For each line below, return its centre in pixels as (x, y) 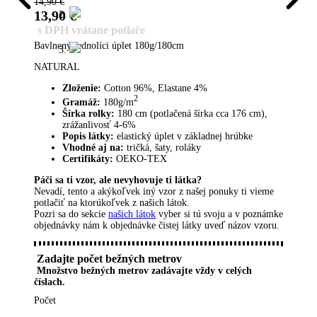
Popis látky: (88, 136)
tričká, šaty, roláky (162, 147)
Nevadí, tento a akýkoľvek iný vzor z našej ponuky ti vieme (154, 191)
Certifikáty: (88, 158)
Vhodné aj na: (93, 147)
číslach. (50, 282)
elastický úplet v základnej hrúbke (183, 136)
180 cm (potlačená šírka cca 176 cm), (191, 113)
